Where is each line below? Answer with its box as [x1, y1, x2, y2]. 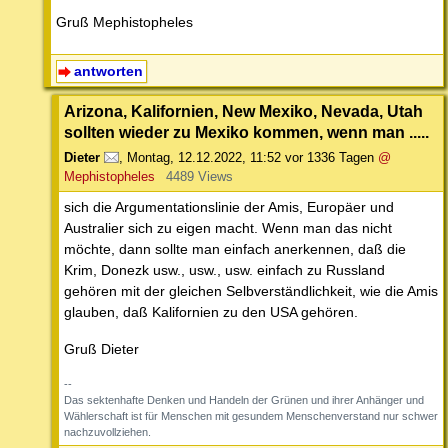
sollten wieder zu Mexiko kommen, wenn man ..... [64, 123, 429, 142]
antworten [73, 63, 143, 80]
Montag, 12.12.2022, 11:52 [127, 150, 281, 166]
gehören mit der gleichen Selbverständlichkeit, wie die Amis [64, 283, 438, 300]
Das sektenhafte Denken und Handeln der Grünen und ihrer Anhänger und [64, 394, 424, 407]
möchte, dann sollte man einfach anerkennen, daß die [64, 241, 406, 258]
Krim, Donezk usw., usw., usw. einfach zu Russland [64, 262, 385, 279]
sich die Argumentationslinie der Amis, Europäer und [64, 199, 394, 216]
